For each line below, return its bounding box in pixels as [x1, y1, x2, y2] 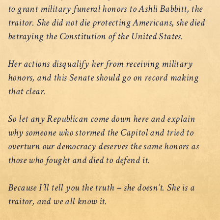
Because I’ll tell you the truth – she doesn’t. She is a [8, 181, 194, 194]
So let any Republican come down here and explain [8, 112, 195, 125]
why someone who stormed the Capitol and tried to [8, 126, 194, 139]
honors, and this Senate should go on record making [8, 71, 198, 84]
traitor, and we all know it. [8, 194, 108, 208]
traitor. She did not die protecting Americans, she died [8, 16, 205, 29]
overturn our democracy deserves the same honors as [8, 139, 199, 153]
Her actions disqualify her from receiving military [8, 57, 192, 70]
